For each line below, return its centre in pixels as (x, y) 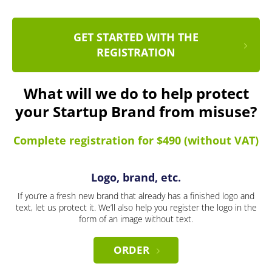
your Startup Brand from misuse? (136, 112)
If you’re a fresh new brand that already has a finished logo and (136, 196)
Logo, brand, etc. (136, 178)
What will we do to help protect (136, 93)
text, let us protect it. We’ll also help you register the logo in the (136, 208)
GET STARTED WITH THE (136, 37)
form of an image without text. (136, 219)
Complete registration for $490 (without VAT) (136, 141)
